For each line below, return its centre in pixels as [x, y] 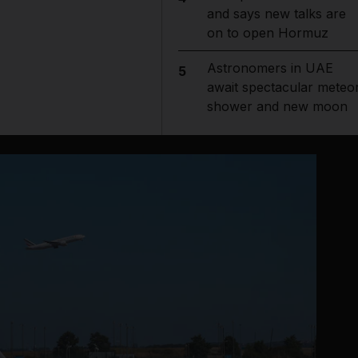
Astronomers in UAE [270, 68]
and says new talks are [276, 14]
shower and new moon [277, 106]
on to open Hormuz [267, 33]
